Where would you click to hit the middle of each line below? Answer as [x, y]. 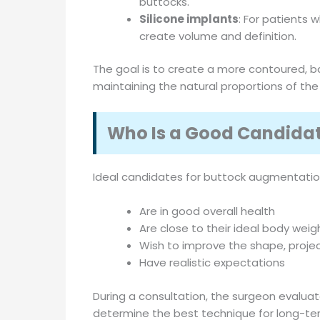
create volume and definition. [217, 36]
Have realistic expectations [212, 262]
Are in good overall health [207, 211]
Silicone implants [189, 19]
